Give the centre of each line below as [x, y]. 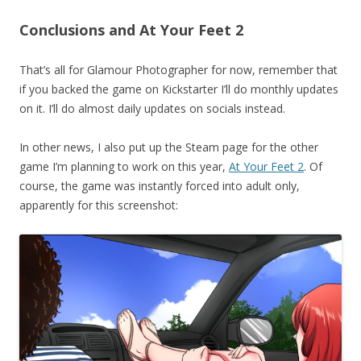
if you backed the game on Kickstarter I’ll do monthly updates [179, 89]
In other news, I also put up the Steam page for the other [169, 147]
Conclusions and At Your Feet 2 [131, 29]
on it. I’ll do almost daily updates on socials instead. [152, 108]
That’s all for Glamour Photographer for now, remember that [178, 69]
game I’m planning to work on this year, [124, 166]
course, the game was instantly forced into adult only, [160, 185]
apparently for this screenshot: [99, 205]
